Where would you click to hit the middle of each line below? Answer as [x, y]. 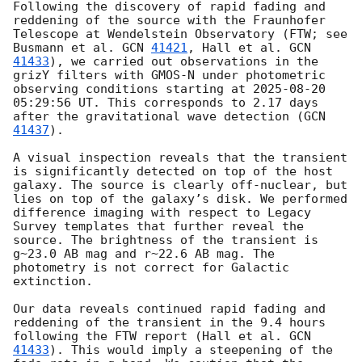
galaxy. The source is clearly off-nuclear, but [180, 185]
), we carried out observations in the [184, 62]
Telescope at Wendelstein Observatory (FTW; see [180, 34]
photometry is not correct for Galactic [151, 268]
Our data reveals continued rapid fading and [169, 309]
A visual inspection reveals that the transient [180, 158]
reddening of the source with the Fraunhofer [169, 21]
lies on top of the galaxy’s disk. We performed [180, 199]
